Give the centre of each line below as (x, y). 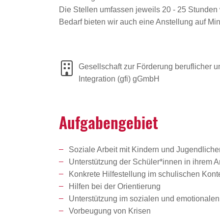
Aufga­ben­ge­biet (109, 122)
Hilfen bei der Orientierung (115, 187)
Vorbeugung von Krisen (110, 211)
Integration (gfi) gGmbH (119, 79)
